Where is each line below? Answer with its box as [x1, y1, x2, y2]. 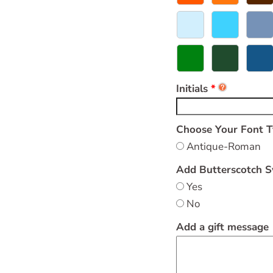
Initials [176, 82, 208, 96]
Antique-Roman [184, 140, 261, 154]
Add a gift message [176, 220, 269, 235]
